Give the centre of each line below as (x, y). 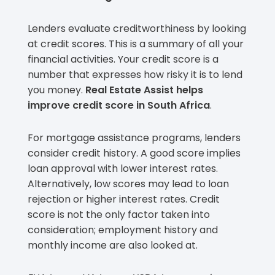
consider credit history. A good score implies (134, 153)
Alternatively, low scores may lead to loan (128, 184)
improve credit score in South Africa (119, 105)
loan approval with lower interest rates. (123, 168)
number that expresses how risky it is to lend (135, 74)
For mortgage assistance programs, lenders (134, 137)
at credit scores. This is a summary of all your (136, 44)
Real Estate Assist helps (144, 90)
